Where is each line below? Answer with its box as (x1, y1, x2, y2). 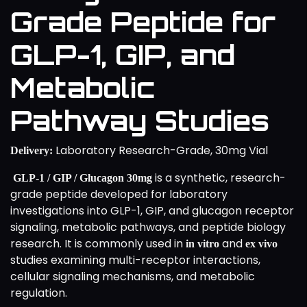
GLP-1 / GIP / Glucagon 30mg (10, 171, 152, 184)
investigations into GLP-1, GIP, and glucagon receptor (10, 202, 294, 219)
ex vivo (245, 237, 278, 249)
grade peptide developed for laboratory (10, 186, 228, 202)
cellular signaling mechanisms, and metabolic (10, 268, 255, 284)
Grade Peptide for (10, 4, 275, 39)
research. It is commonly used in (10, 235, 186, 251)
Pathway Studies (10, 103, 269, 138)
